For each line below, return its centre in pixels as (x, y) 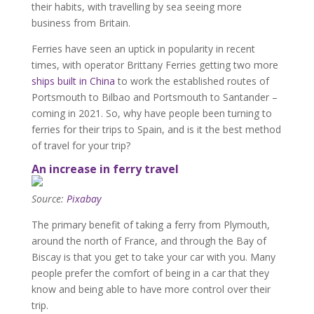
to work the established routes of (192, 81)
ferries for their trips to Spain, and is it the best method (156, 129)
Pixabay (83, 199)
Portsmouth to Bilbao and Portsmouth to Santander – (154, 97)
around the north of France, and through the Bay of (149, 241)
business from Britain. (81, 23)
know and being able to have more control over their (151, 289)
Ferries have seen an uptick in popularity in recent (143, 49)
